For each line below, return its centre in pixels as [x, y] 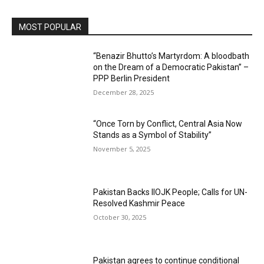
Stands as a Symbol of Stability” [153, 135]
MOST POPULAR [50, 27]
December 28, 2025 [124, 92]
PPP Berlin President [132, 78]
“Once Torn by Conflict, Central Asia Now [168, 124]
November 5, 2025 [122, 149]
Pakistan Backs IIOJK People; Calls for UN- [171, 192]
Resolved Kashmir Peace [139, 203]
